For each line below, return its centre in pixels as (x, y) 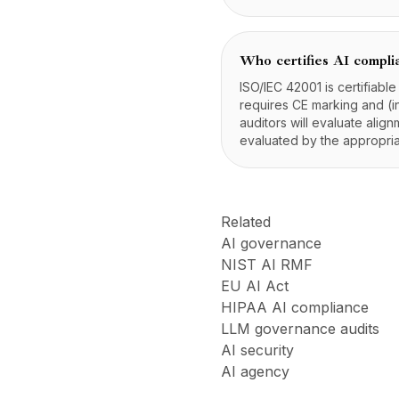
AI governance (271, 243)
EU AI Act (255, 286)
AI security (257, 350)
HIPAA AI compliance (295, 307)
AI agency (255, 371)
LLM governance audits (300, 329)
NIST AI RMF (267, 265)
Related (246, 222)
